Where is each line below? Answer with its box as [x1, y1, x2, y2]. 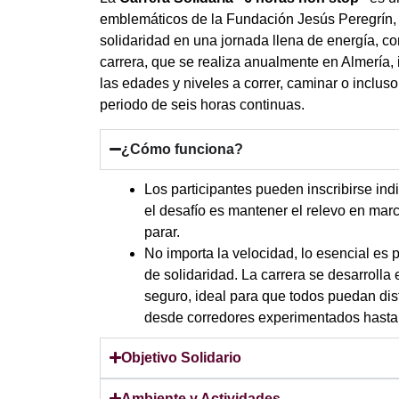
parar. [144, 224, 180, 240]
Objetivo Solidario [121, 349, 242, 365]
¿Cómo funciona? [121, 141, 244, 157]
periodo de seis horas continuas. [100, 97, 305, 113]
